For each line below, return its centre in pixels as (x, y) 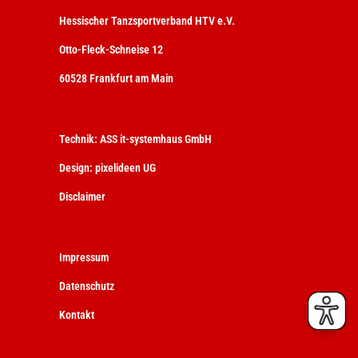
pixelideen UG (125, 168)
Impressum (84, 258)
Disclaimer (82, 197)
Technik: (80, 139)
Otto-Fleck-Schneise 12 (111, 50)
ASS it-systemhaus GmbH (156, 139)
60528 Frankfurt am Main (116, 79)
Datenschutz (87, 286)
